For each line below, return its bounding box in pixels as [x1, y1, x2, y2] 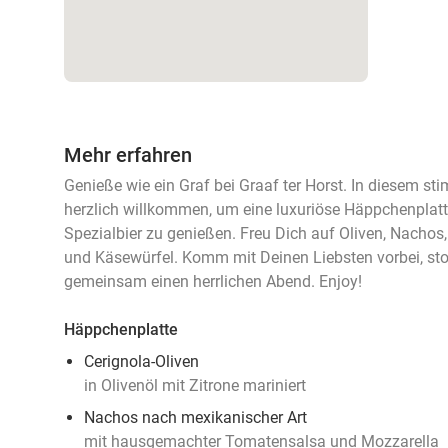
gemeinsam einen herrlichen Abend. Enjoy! [64, 272, 362, 291]
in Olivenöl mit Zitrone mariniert [84, 376, 306, 395]
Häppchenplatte [64, 320, 178, 339]
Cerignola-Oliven [84, 352, 199, 371]
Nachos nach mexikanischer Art [84, 408, 307, 427]
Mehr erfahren [64, 143, 192, 167]
